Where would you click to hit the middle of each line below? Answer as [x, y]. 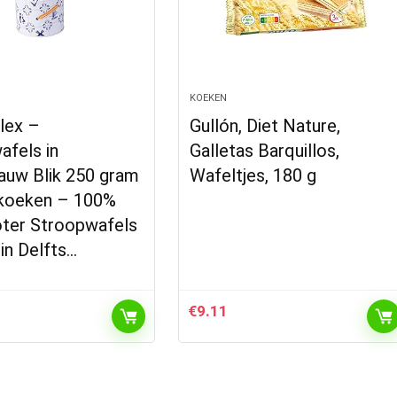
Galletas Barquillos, [265, 151]
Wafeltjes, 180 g [253, 175]
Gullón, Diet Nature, [265, 126]
